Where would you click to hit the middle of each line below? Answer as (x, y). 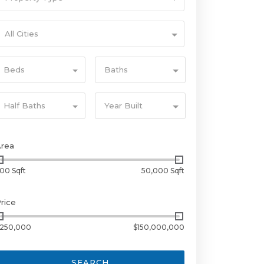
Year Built (123, 105)
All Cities (22, 34)
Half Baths (25, 105)
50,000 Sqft (163, 171)
